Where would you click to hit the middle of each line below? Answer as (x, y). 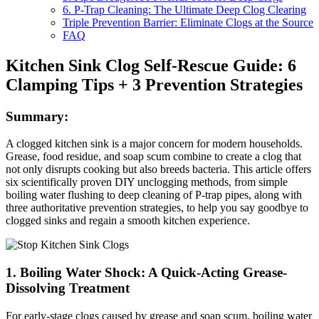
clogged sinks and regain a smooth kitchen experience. (128, 221)
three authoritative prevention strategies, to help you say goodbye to (157, 208)
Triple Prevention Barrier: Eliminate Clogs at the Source (188, 22)
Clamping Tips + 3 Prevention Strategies (154, 84)
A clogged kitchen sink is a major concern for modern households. (154, 144)
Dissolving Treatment (68, 288)
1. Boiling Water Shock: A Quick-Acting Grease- (146, 273)
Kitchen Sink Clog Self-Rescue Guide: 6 (151, 65)
